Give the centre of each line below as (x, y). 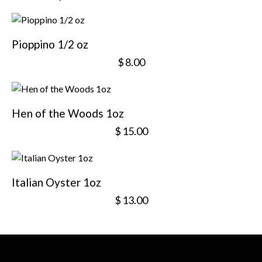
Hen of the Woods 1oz (68, 113)
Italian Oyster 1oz (56, 182)
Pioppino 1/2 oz (50, 44)
